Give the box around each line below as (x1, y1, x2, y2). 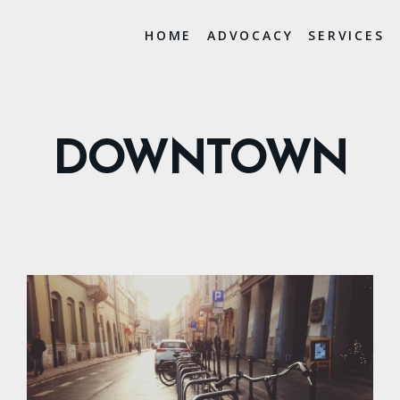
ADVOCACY (207, 27, 294, 44)
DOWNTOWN (52, 137, 348, 185)
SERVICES (308, 27, 385, 44)
